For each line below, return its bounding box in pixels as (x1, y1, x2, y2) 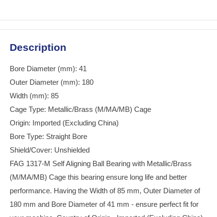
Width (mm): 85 (10, 91, 59, 100)
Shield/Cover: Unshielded (10, 145, 90, 154)
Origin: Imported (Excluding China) (10, 118, 119, 127)
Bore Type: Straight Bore (10, 132, 87, 140)
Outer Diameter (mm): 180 (10, 77, 93, 86)
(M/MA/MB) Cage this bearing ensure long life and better (10, 172, 187, 181)
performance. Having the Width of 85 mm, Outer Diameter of (10, 186, 200, 195)
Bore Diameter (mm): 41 (10, 64, 87, 73)
